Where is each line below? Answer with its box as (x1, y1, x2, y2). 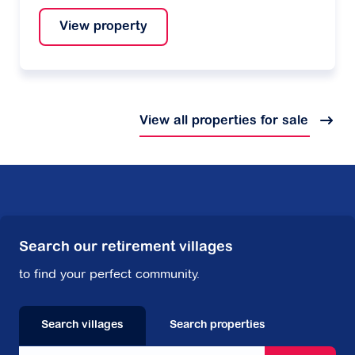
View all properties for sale (139, 115, 312, 128)
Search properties (169, 320, 265, 332)
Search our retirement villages (19, 241, 233, 256)
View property (59, 21, 147, 34)
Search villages (41, 320, 124, 332)
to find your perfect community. (19, 266, 200, 282)
